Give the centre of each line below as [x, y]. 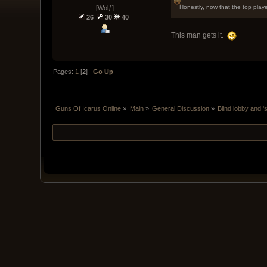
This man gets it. [199, 35]
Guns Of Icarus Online [89, 108]
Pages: [64, 71]
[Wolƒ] [105, 8]
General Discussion [181, 108]
